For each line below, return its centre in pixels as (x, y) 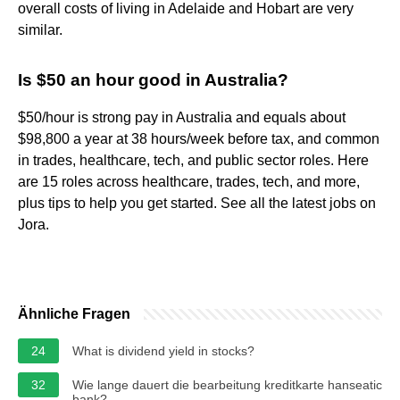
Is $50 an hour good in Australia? (153, 79)
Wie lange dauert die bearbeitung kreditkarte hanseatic (227, 384)
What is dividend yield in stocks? (163, 350)
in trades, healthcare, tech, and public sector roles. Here (193, 160)
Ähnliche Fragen (74, 313)
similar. (40, 29)
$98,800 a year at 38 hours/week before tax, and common (199, 138)
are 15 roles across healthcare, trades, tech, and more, (189, 181)
